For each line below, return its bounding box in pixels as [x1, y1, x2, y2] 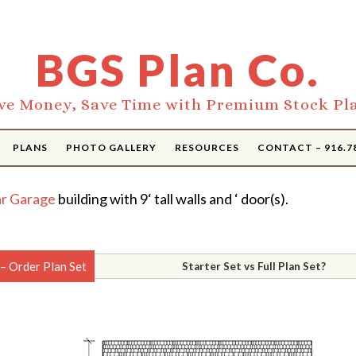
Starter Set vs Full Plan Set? [181, 260, 326, 273]
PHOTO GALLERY [66, 141, 157, 153]
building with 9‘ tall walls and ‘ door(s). [56, 190, 288, 207]
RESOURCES [175, 141, 239, 153]
